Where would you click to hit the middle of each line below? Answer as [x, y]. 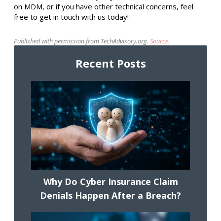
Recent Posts [110, 63]
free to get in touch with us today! [71, 17]
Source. [160, 41]
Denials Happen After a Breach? [110, 196]
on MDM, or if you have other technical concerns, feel [104, 7]
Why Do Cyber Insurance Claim [110, 182]
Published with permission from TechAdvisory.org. [82, 41]
